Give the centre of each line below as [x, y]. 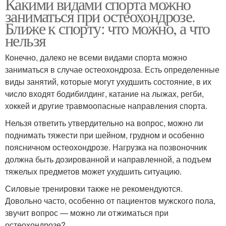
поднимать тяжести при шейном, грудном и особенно [105, 135]
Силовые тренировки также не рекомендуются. [94, 189]
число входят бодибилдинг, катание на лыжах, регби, [104, 94]
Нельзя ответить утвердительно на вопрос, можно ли [104, 123]
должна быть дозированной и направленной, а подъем [108, 159]
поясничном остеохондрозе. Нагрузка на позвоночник [106, 147]
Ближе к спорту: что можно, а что [107, 28]
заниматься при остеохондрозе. [100, 16]
